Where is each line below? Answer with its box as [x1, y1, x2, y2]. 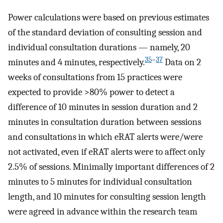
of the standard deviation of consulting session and [8, 27, 202, 38]
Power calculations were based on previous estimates [8, 12, 209, 23]
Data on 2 [163, 57, 201, 68]
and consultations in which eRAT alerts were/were [8, 131, 203, 143]
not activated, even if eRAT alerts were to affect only [8, 146, 205, 158]
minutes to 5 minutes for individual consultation [8, 176, 192, 188]
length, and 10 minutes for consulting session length [8, 191, 206, 203]
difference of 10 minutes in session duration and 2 [8, 102, 198, 113]
